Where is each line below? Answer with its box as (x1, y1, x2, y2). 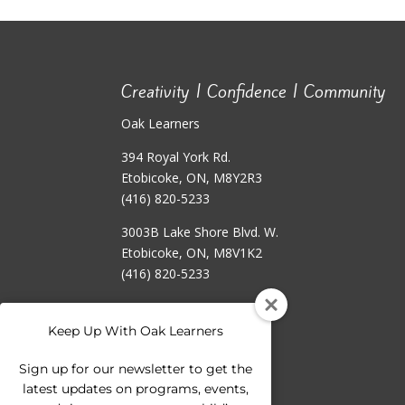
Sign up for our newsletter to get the (19, 361, 252, 377)
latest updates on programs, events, (23, 381, 249, 397)
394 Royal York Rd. (121, 147, 231, 165)
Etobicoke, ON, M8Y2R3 (121, 168, 263, 186)
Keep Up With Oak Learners (48, 323, 223, 339)
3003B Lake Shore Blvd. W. (121, 222, 279, 240)
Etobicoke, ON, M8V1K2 (121, 243, 263, 261)
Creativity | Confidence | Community (121, 79, 387, 103)
